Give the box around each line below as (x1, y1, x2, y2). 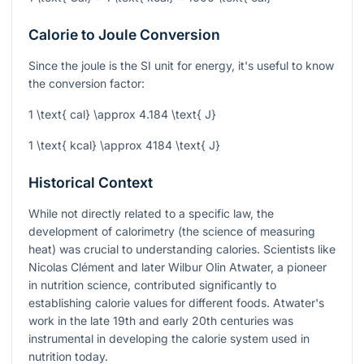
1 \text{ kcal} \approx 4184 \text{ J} (28, 138, 220, 153)
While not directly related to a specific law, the (28, 206, 274, 221)
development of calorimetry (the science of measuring (28, 224, 315, 239)
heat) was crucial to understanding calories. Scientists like (28, 242, 336, 257)
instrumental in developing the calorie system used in (28, 331, 310, 346)
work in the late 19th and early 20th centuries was (28, 314, 293, 328)
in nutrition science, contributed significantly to (28, 278, 276, 292)
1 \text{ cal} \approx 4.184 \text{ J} (28, 107, 216, 122)
